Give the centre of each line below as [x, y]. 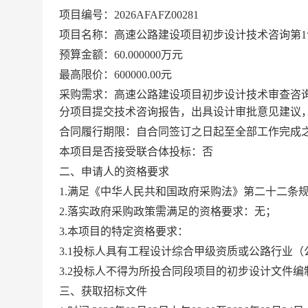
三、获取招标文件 [103, 291]
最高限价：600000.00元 [115, 75]
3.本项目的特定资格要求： [124, 231]
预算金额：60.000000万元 [121, 55]
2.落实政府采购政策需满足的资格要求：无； [168, 211]
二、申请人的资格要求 [114, 172]
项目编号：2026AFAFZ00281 [129, 15]
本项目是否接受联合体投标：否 [136, 152]
